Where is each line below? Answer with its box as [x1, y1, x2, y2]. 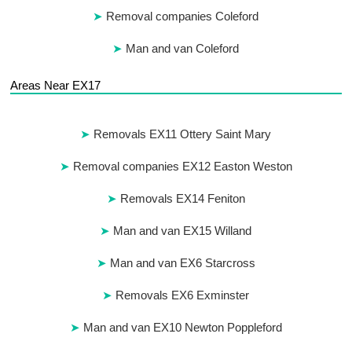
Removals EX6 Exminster [115, 288, 250, 302]
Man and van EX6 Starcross [109, 256, 255, 270]
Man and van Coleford [126, 42, 240, 56]
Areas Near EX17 [10, 79, 101, 93]
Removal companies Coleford [106, 9, 259, 24]
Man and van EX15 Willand [113, 224, 252, 238]
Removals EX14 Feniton [119, 192, 245, 206]
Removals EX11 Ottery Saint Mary [93, 127, 272, 141]
